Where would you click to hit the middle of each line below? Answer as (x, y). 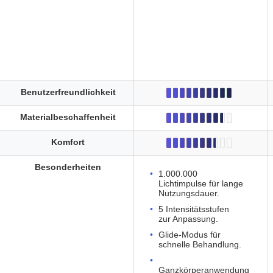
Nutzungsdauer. (189, 193)
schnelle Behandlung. (200, 245)
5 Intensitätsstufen (194, 209)
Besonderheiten (68, 167)
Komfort (68, 142)
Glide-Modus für (190, 235)
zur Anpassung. (188, 219)
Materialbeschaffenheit (68, 117)
